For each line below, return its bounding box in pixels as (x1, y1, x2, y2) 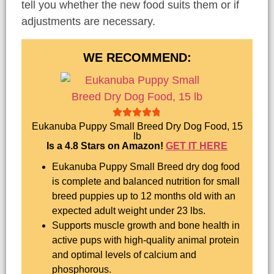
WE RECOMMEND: (83, 50, 191, 64)
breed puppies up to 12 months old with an (52, 191, 235, 202)
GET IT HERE (166, 140, 228, 151)
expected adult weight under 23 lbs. (52, 206, 206, 217)
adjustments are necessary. (21, 15, 155, 28)
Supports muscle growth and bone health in (52, 220, 240, 231)
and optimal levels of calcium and (52, 250, 196, 261)
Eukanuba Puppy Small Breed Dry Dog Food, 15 (31, 120, 243, 131)
